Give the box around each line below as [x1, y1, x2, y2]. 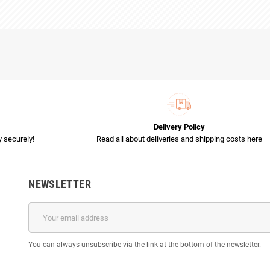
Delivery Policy [153, 122, 205, 132]
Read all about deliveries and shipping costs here [96, 134, 262, 144]
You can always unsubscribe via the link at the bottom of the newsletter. [28, 240, 262, 250]
